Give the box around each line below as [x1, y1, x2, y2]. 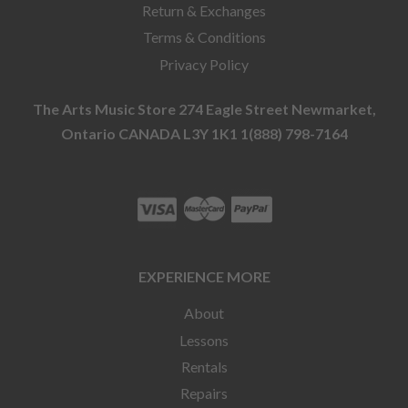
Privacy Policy [159, 55, 249, 73]
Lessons [179, 331, 229, 349]
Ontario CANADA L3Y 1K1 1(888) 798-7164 [60, 125, 348, 143]
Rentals [180, 357, 228, 375]
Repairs [180, 384, 228, 403]
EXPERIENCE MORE [138, 268, 270, 286]
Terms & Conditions [142, 28, 266, 46]
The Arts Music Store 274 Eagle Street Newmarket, [32, 100, 376, 118]
